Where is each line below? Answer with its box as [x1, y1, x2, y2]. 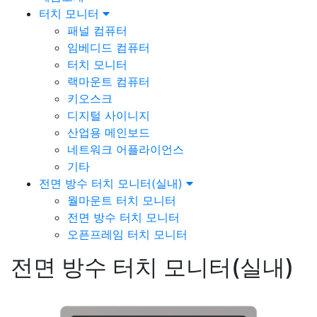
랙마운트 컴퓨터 [67, 74, 150, 88]
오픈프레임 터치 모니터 [67, 227, 188, 241]
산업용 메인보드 [67, 125, 150, 139]
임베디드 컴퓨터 [67, 40, 150, 54]
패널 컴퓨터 [67, 23, 127, 38]
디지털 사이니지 [67, 108, 150, 122]
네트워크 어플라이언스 [67, 142, 184, 156]
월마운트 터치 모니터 [67, 193, 176, 207]
